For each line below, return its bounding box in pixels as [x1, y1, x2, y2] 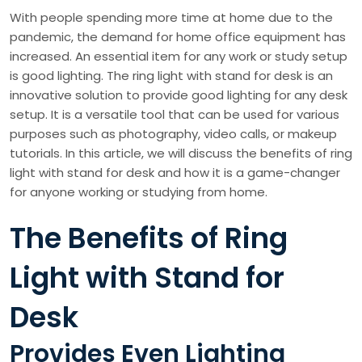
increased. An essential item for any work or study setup [10, 48, 347, 65]
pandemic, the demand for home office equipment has [10, 28, 346, 46]
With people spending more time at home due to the [10, 9, 333, 27]
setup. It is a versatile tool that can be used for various [10, 106, 339, 124]
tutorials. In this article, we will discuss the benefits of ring [10, 145, 352, 162]
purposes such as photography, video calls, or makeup [10, 125, 337, 143]
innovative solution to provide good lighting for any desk [10, 86, 347, 104]
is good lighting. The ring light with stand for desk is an [10, 67, 333, 85]
